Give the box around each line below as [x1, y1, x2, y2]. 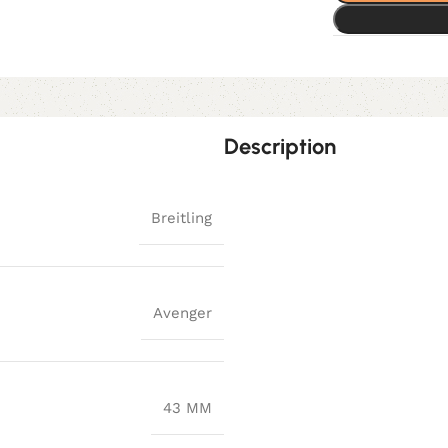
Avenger [153, 303, 212, 322]
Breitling [151, 208, 212, 227]
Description [224, 132, 336, 160]
